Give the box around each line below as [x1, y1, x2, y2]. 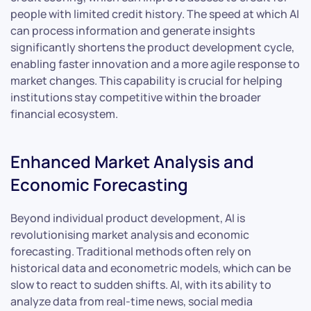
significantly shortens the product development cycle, [10, 39, 294, 55]
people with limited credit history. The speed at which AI [10, 6, 299, 22]
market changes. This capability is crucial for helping [10, 72, 283, 88]
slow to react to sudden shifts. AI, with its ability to [10, 276, 271, 292]
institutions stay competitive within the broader [10, 89, 261, 105]
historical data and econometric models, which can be [10, 260, 291, 276]
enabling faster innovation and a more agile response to [10, 56, 300, 72]
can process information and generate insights [10, 22, 255, 38]
